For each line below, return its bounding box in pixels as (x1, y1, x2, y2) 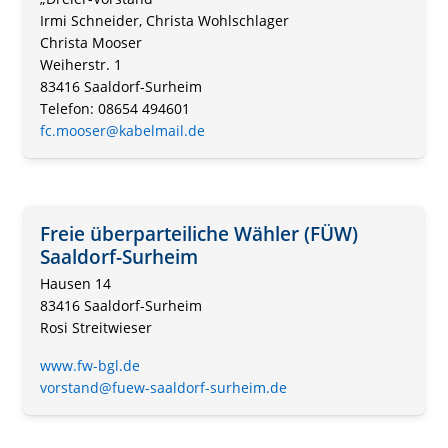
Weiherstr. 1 (40, 55, 122, 75)
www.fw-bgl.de (40, 356, 140, 376)
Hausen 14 (40, 274, 111, 294)
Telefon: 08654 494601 (40, 99, 190, 119)
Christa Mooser (40, 33, 142, 53)
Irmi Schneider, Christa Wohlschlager (40, 11, 289, 31)
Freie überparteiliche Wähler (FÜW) (40, 220, 358, 248)
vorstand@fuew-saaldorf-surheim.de (40, 378, 287, 398)
